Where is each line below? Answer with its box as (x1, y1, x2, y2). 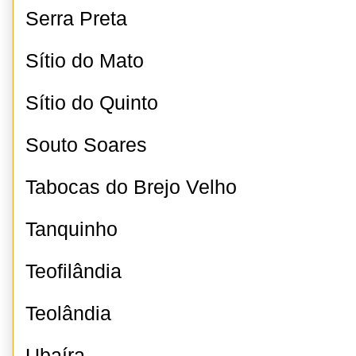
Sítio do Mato (25, 50, 144, 72)
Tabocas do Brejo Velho (25, 176, 237, 198)
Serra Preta (25, 8, 127, 29)
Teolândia (25, 303, 111, 324)
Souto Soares (25, 134, 147, 156)
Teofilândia (25, 261, 122, 282)
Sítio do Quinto (25, 92, 158, 114)
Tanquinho (25, 219, 118, 240)
